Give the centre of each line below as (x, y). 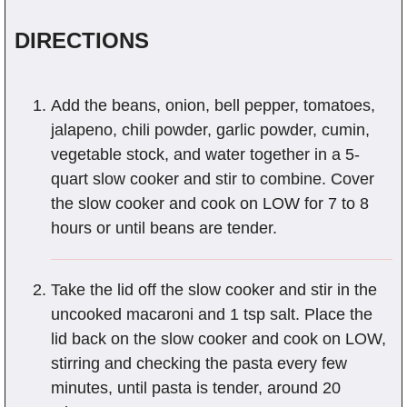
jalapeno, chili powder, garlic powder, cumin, (210, 130)
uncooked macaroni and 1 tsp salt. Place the (212, 315)
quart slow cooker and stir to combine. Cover (213, 179)
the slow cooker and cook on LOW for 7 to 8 (210, 204)
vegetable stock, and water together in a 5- (205, 155)
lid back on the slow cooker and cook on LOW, (218, 339)
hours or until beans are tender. (164, 228)
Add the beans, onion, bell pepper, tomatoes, (213, 106)
